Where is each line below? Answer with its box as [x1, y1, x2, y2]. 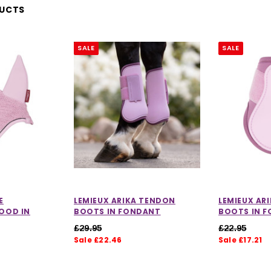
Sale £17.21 [218, 234, 263, 245]
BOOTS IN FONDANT [74, 206, 161, 217]
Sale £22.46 [74, 234, 122, 245]
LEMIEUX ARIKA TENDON [74, 195, 175, 206]
